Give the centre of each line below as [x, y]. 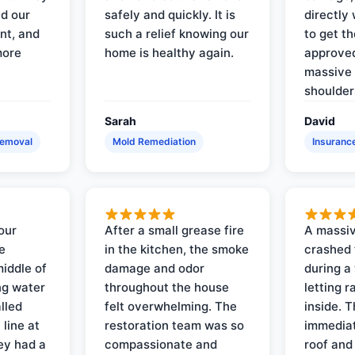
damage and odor [155, 268]
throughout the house [167, 287]
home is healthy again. [170, 52]
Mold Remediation [155, 141]
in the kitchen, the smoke [177, 249]
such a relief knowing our [177, 33]
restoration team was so [175, 325]
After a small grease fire [175, 230]
